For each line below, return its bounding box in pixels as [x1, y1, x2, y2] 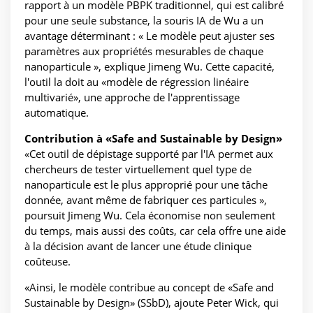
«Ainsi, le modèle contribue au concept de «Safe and [24, 280, 274, 295]
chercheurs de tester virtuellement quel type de [24, 162, 252, 177]
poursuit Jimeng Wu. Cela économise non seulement [24, 208, 275, 223]
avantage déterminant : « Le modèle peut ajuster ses [24, 29, 275, 43]
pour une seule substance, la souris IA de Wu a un [24, 13, 263, 28]
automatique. [24, 105, 89, 120]
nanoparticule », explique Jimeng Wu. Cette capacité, [24, 59, 275, 74]
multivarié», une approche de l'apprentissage [24, 90, 240, 105]
